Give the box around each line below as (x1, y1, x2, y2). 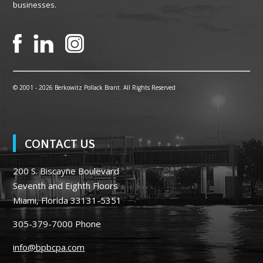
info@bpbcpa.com (13, 241, 85, 254)
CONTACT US (25, 138, 96, 151)
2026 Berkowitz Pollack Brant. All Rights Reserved (39, 83, 176, 92)
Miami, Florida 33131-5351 (13, 194, 122, 207)
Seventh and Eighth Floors (13, 180, 119, 192)
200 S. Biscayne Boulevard (13, 165, 120, 177)
